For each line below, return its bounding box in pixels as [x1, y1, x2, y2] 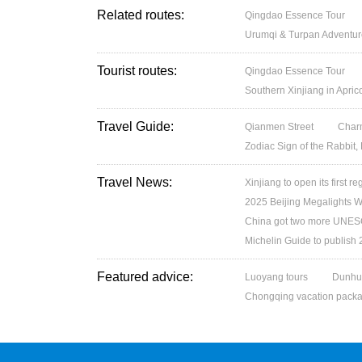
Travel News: [97, 175, 172, 189]
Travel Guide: [97, 120, 174, 133]
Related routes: [97, 8, 184, 22]
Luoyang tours [245, 271, 309, 283]
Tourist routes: [97, 64, 177, 78]
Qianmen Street [245, 121, 314, 133]
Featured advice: [97, 270, 193, 284]
